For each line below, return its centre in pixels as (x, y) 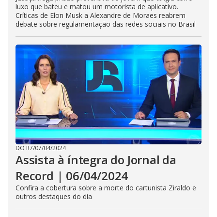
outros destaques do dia (54, 196)
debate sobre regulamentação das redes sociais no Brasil (106, 24)
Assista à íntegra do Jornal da (96, 160)
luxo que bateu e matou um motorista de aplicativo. (97, 7)
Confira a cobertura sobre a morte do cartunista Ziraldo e (106, 188)
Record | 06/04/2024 (72, 176)
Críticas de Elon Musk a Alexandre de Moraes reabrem (101, 15)
